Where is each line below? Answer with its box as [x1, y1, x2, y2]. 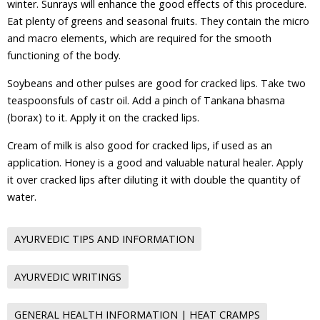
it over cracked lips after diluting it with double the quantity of [7, 173, 300, 186]
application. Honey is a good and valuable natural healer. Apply [7, 156, 303, 169]
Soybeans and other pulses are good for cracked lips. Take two [7, 76, 306, 90]
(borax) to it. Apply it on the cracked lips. [7, 111, 199, 124]
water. [7, 190, 36, 204]
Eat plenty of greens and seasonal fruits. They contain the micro [7, 14, 309, 28]
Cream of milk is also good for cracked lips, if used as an [7, 139, 272, 152]
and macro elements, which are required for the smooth [7, 31, 271, 45]
